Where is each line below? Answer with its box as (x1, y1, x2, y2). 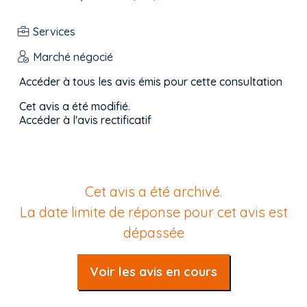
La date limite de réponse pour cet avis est (19, 204, 288, 221)
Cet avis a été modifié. (19, 99, 130, 113)
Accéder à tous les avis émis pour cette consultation (19, 75, 282, 88)
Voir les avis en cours (90, 264, 217, 280)
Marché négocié (33, 49, 113, 64)
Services (33, 24, 75, 38)
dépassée (123, 224, 184, 241)
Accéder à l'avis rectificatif (19, 113, 151, 127)
